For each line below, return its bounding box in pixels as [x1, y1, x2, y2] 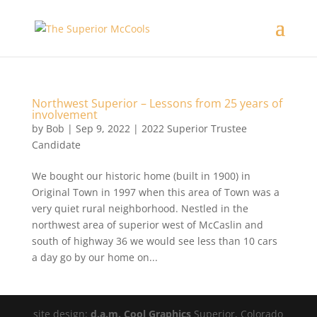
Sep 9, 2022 [75, 122, 130, 135]
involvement [31, 107, 98, 122]
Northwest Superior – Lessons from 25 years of [31, 96, 282, 111]
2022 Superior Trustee [141, 122, 247, 135]
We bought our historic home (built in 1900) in [31, 169, 250, 183]
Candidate [31, 138, 81, 151]
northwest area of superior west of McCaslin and [31, 218, 263, 231]
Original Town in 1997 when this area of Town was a [31, 185, 279, 199]
